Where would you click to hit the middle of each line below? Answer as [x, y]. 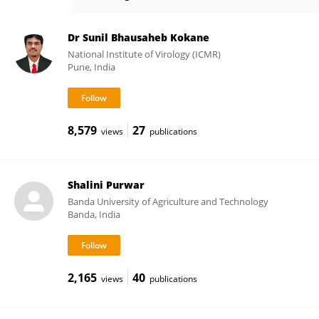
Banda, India [94, 214]
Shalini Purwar [106, 185]
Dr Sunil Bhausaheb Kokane [138, 37]
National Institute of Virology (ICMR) [144, 54]
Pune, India [91, 67]
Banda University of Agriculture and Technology [168, 202]
